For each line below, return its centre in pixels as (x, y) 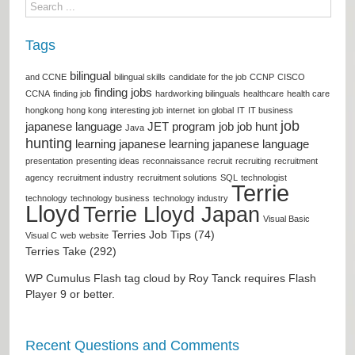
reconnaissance (174, 160)
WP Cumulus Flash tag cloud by (107, 278)
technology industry (191, 198)
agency (40, 177)
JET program (181, 126)
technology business (110, 198)
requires (265, 278)
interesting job (137, 110)
